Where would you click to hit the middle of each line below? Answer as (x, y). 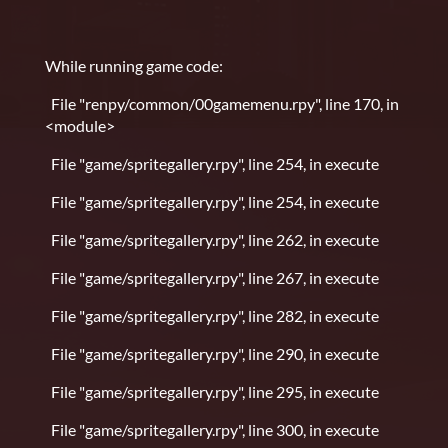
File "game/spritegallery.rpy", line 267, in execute (212, 278)
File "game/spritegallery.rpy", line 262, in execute (212, 240)
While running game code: (134, 66)
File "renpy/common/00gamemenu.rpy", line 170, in (222, 104)
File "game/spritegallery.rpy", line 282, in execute (212, 316)
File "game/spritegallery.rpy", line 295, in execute (212, 392)
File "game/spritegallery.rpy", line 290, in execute (212, 354)
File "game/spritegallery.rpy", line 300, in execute (212, 430)
